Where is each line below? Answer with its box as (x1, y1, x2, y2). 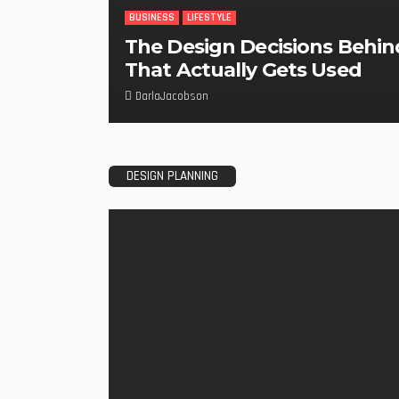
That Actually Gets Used (125, 58, 362, 83)
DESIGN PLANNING (126, 167, 218, 184)
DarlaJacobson (135, 89, 208, 103)
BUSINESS (129, 11, 175, 25)
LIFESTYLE (187, 11, 232, 25)
